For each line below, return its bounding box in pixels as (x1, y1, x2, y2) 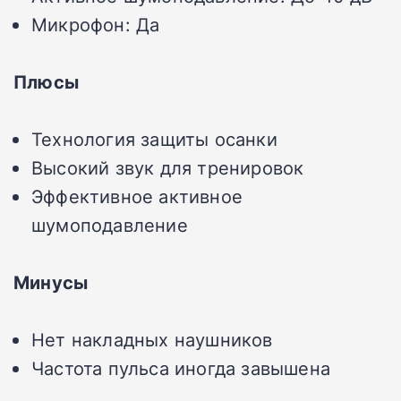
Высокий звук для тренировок (31, 155, 304, 181)
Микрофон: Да (31, 12, 160, 38)
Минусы (13, 269, 89, 295)
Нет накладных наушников (31, 327, 273, 353)
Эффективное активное (31, 183, 243, 209)
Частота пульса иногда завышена (31, 355, 330, 381)
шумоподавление (31, 212, 188, 238)
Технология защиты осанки (31, 126, 277, 152)
